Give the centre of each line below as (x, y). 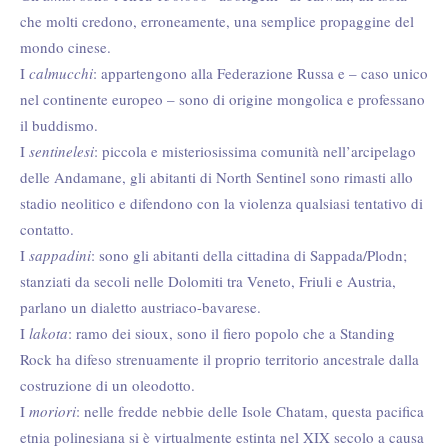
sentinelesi (61, 151)
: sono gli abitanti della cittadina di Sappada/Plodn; (249, 255)
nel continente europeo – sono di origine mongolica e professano (222, 99)
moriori (52, 411)
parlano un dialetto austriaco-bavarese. (140, 307)
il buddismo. (59, 125)
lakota (48, 333)
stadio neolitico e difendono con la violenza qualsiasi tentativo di (221, 203)
